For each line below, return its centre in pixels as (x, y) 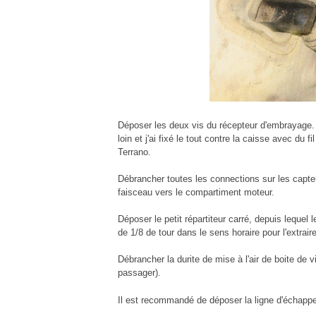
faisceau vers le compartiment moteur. (196, 192)
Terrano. (134, 152)
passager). (139, 273)
